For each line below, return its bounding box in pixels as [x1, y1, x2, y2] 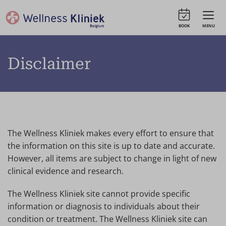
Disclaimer [8, 54, 91, 73]
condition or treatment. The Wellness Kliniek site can [8, 213, 207, 224]
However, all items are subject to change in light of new [8, 153, 216, 164]
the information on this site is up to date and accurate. [8, 140, 215, 151]
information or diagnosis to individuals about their [8, 201, 200, 212]
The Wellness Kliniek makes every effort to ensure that [8, 128, 214, 139]
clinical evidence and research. [8, 165, 124, 177]
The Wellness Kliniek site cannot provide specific [8, 188, 190, 199]
